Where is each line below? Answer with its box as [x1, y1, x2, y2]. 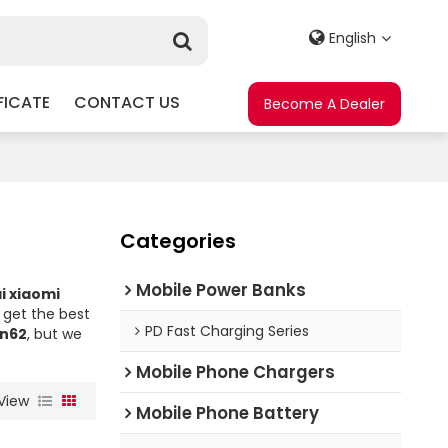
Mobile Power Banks [135, 277, 306, 302]
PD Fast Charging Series [144, 320, 309, 341]
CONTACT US [73, 90, 180, 114]
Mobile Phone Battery [135, 400, 319, 425]
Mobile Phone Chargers [135, 359, 335, 384]
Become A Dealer [264, 94, 386, 114]
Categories [119, 226, 236, 255]
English [329, 28, 377, 48]
